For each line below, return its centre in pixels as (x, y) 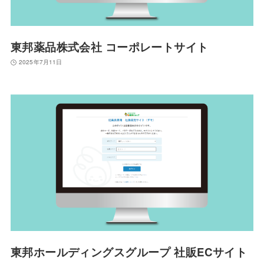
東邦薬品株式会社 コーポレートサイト (109, 47)
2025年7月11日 (41, 62)
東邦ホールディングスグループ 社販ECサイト (129, 252)
